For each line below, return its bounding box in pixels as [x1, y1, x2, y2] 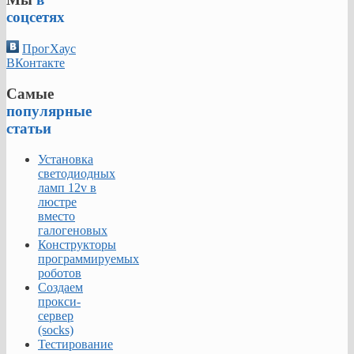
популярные [6, 103, 92, 120]
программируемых [38, 251, 139, 265]
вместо [38, 209, 75, 223]
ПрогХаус [22, 42, 76, 56]
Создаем [38, 280, 83, 294]
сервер [38, 308, 73, 322]
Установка [38, 152, 93, 166]
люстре [38, 194, 77, 209]
